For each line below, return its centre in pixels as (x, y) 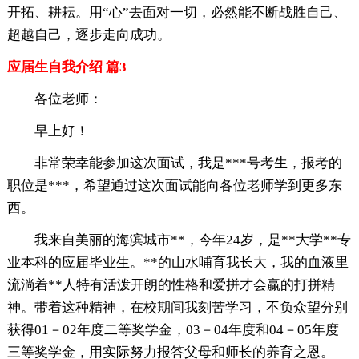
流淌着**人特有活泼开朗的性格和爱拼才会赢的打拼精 (171, 285)
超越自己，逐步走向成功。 (89, 35)
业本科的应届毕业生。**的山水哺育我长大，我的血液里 (177, 263)
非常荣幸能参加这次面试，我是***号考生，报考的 (188, 163)
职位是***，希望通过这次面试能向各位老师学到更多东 (174, 186)
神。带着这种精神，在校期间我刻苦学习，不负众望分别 (177, 308)
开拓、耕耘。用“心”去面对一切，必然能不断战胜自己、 (177, 13)
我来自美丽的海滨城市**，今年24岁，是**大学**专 (192, 240)
